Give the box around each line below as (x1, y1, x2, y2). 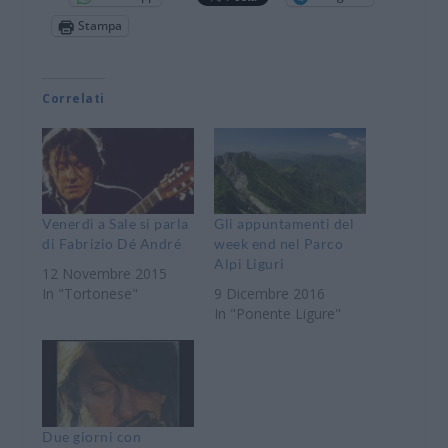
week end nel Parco (214, 235, 343, 253)
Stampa (78, 17, 123, 35)
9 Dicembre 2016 (214, 284, 325, 304)
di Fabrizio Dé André (42, 235, 182, 253)
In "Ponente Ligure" (214, 304, 341, 324)
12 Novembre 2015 (42, 264, 168, 284)
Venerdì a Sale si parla (42, 215, 189, 233)
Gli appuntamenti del (214, 215, 354, 233)
